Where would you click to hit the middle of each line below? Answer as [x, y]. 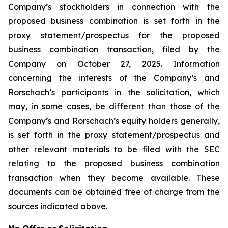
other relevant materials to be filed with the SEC [114, 149]
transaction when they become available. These [114, 178]
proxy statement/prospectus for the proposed [114, 35]
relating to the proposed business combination [114, 163]
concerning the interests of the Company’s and [114, 78]
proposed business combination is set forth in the [114, 21]
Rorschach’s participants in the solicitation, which [114, 92]
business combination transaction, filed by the [114, 49]
